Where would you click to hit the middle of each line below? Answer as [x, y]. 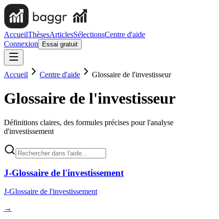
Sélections [89, 34]
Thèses [39, 34]
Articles [61, 34]
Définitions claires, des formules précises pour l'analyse [89, 122]
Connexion [21, 44]
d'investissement [29, 131]
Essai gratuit [60, 44]
